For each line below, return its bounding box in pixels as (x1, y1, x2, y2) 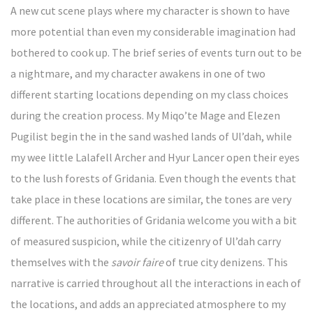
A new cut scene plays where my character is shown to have (10, 3, 290, 17)
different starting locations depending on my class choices (10, 87, 289, 101)
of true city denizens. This (163, 255, 288, 269)
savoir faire (111, 255, 163, 269)
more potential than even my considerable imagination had (10, 24, 296, 38)
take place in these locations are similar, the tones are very (10, 192, 291, 206)
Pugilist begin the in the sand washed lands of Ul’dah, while (10, 129, 292, 143)
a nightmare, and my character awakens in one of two (10, 66, 265, 80)
